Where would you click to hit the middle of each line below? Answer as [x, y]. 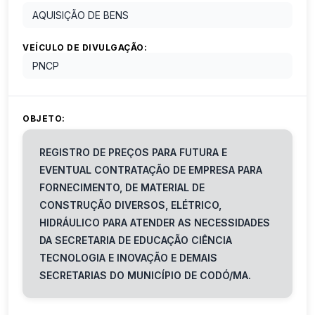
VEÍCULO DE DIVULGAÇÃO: [85, 48]
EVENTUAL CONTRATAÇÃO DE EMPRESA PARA [151, 170]
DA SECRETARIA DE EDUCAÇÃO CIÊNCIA [136, 240]
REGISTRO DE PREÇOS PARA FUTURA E [133, 153]
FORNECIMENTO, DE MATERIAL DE [122, 188]
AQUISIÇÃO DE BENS [81, 15]
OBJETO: [44, 119]
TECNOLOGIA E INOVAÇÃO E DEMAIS [128, 258]
